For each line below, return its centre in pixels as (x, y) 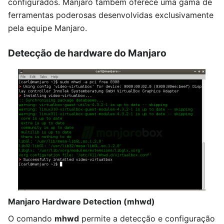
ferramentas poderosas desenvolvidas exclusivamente (111, 15)
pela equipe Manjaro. (47, 28)
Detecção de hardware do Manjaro (87, 53)
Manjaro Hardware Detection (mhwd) (81, 202)
